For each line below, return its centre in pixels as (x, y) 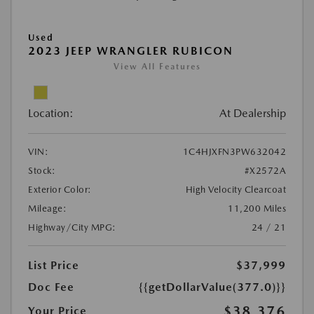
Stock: (42, 170)
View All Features (157, 66)
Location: (51, 113)
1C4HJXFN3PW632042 (234, 151)
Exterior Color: (60, 189)
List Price (54, 265)
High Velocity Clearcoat (235, 189)
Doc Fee (51, 287)
